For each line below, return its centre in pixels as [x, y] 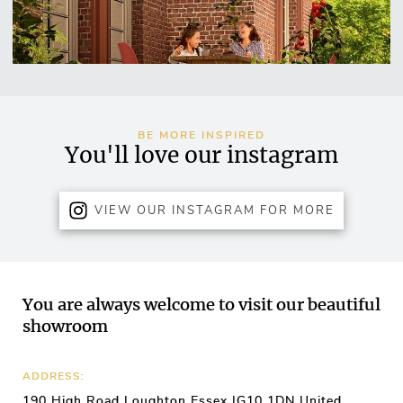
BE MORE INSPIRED [201, 135]
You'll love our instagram [201, 156]
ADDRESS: [53, 376]
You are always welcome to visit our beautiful [201, 305]
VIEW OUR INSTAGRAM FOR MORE [215, 211]
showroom [65, 327]
